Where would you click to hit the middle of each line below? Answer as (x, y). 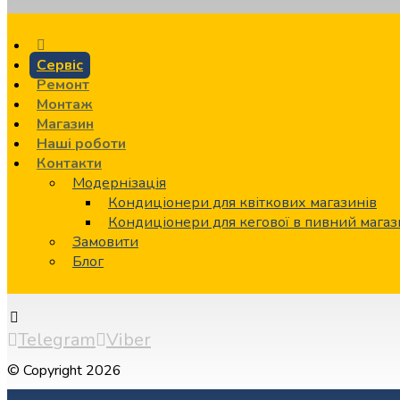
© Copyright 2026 (64, 371)
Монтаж (65, 104)
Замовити (105, 242)
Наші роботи (81, 144)
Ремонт (63, 85)
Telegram (57, 340)
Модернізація (119, 183)
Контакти (69, 163)
